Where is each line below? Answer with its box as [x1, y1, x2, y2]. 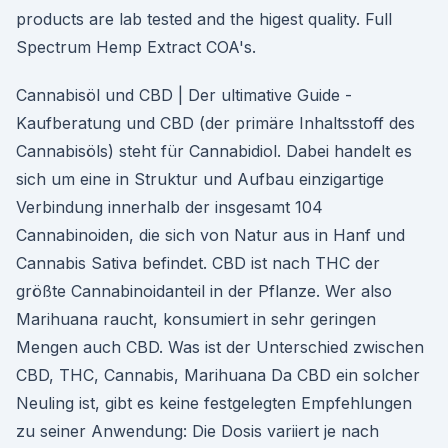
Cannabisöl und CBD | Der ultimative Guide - [16, 85, 352, 105]
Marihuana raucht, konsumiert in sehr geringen [16, 309, 376, 329]
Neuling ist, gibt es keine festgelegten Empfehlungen [16, 393, 412, 413]
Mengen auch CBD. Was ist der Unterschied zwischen [16, 337, 424, 357]
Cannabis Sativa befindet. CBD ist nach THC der [16, 253, 380, 273]
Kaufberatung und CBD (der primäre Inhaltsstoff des [16, 113, 415, 133]
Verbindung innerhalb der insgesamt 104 [16, 197, 323, 217]
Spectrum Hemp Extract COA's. [16, 37, 256, 57]
